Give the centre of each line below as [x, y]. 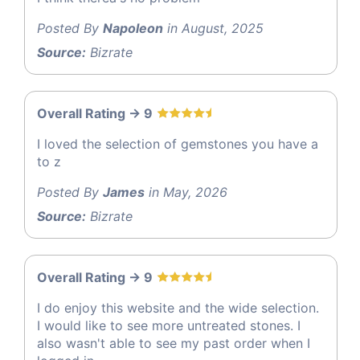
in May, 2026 [186, 192]
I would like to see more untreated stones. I [169, 326]
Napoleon [133, 29]
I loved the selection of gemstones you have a [178, 144]
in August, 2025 [213, 29]
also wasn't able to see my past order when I [174, 344]
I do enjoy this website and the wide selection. [178, 308]
